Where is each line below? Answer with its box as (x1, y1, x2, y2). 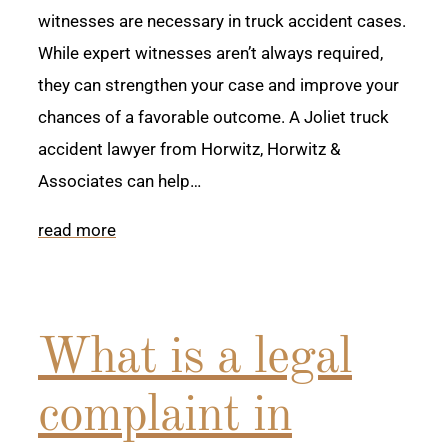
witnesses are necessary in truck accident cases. (38, 11, 406, 32)
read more (38, 220, 116, 241)
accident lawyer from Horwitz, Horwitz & (38, 139, 341, 160)
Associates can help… (38, 171, 201, 192)
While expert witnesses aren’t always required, (38, 43, 383, 64)
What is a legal (38, 334, 352, 385)
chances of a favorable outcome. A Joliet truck (38, 107, 389, 128)
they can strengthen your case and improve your (38, 75, 399, 96)
